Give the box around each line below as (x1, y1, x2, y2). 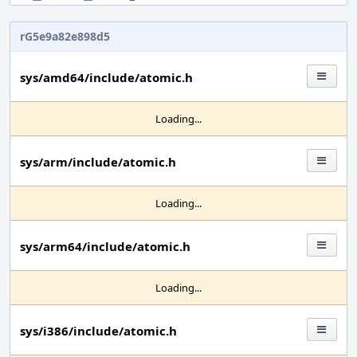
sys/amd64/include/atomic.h (20, 69, 193, 85)
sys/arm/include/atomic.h (20, 154, 176, 170)
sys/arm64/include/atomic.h (20, 238, 190, 254)
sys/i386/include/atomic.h (20, 323, 177, 339)
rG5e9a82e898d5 (20, 29, 110, 44)
